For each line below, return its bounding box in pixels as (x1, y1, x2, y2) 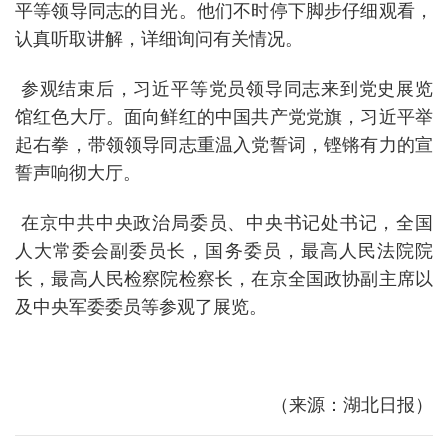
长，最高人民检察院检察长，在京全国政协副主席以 (15, 268, 433, 289)
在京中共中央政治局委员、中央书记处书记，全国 (15, 212, 433, 233)
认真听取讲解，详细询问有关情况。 (15, 28, 303, 49)
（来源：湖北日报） (271, 394, 433, 415)
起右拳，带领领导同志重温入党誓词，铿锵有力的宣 (15, 134, 433, 155)
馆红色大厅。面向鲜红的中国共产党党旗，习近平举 (15, 106, 433, 127)
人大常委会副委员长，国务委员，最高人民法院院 (15, 240, 433, 261)
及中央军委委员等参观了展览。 (15, 296, 267, 317)
